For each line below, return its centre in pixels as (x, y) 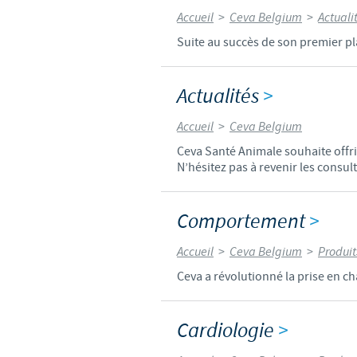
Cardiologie (228, 331)
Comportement (243, 222)
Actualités (220, 96)
